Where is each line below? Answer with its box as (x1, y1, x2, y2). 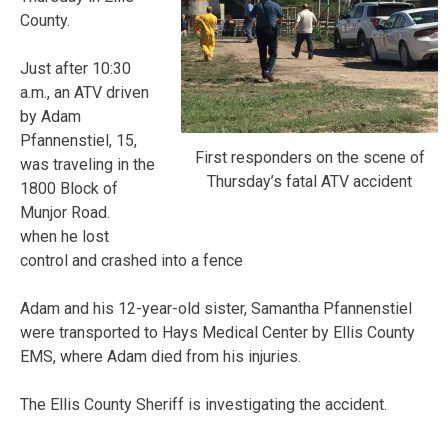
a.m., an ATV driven (20, 82, 149, 102)
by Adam (20, 106, 81, 126)
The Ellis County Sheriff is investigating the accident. (20, 394, 387, 414)
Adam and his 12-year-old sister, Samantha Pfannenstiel (20, 298, 412, 318)
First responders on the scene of (194, 147, 425, 167)
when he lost (20, 226, 109, 246)
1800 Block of (20, 178, 118, 198)
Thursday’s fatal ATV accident (207, 171, 412, 191)
